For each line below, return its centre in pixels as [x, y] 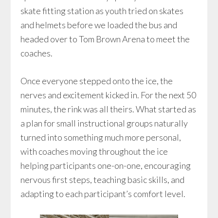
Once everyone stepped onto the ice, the [97, 81]
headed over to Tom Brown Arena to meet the [105, 39]
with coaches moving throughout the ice [94, 151]
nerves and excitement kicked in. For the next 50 [109, 95]
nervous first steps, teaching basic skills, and [103, 180]
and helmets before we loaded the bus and [99, 25]
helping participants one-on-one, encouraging [106, 165]
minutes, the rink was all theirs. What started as [109, 109]
